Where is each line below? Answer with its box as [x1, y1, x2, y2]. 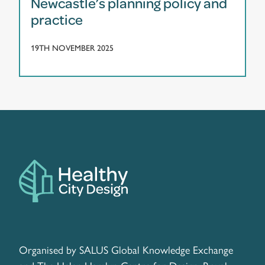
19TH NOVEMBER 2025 [31, 43, 114, 53]
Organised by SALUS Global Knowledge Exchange [19, 242, 233, 257]
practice [31, 9, 83, 29]
